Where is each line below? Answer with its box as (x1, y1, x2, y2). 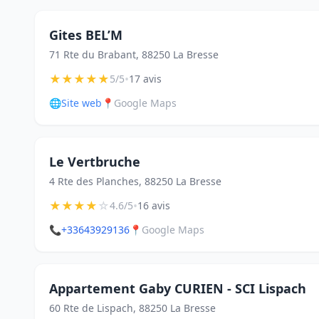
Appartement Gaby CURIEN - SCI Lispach (49, 280, 306, 297)
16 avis (137, 199, 170, 212)
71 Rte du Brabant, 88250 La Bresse (49, 48, 219, 61)
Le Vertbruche (49, 153, 140, 170)
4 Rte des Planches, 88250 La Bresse (49, 174, 221, 188)
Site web (61, 96, 102, 110)
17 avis (129, 72, 162, 85)
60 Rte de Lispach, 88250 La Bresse (49, 301, 216, 315)
